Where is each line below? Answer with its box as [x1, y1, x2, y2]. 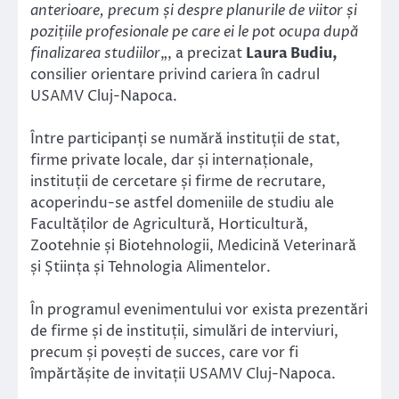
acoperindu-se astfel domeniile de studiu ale [30, 192, 334, 213]
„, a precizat [160, 43, 246, 63]
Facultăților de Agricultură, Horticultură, [30, 214, 308, 234]
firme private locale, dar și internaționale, [30, 150, 313, 170]
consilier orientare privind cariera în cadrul [30, 64, 320, 85]
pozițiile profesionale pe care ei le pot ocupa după [30, 21, 358, 42]
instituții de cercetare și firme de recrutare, [30, 171, 326, 191]
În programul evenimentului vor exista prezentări [30, 300, 368, 321]
